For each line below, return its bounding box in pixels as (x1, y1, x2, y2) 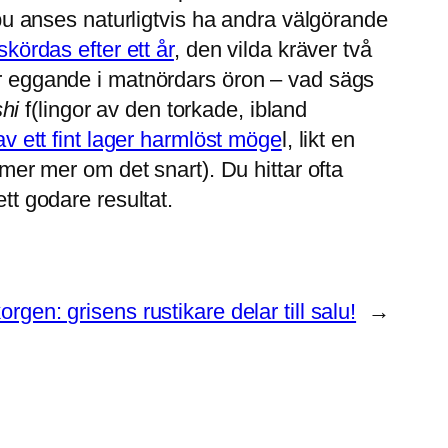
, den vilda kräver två (173, 37, 372, 63)
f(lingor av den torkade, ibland (19, 97, 308, 123)
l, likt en (281, 127, 355, 153)
